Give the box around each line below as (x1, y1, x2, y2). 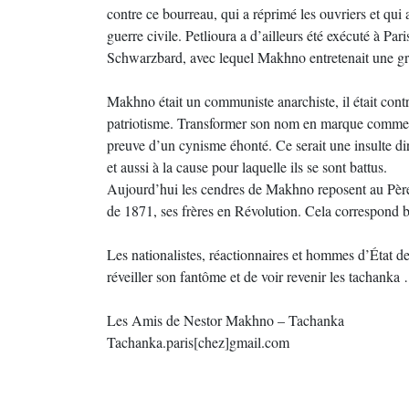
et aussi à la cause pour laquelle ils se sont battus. (107, 157, 387, 176)
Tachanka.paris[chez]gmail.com (107, 332, 289, 351)
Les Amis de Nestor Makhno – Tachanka (107, 310, 344, 330)
